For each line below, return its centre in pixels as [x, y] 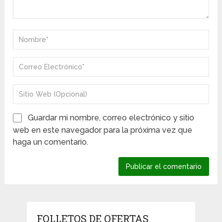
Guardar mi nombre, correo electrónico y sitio [111, 117]
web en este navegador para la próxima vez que [103, 130]
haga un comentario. [51, 142]
